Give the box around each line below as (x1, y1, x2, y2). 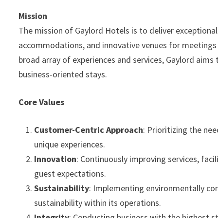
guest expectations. (34, 168, 107, 179)
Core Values (18, 96, 65, 108)
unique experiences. (34, 139, 106, 150)
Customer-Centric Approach (34, 124, 144, 135)
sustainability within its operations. (34, 197, 162, 208)
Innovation (34, 153, 77, 164)
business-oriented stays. (18, 69, 108, 80)
